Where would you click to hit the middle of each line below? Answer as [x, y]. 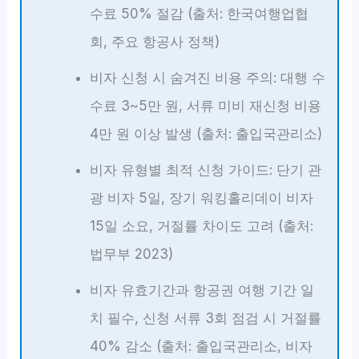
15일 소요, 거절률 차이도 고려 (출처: [201, 226]
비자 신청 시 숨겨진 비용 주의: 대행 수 [207, 77]
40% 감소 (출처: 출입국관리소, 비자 [201, 346]
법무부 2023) [131, 254]
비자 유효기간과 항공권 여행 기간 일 [202, 290]
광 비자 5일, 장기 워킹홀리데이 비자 [201, 198]
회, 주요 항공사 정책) [154, 41]
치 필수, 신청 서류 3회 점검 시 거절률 [205, 318]
